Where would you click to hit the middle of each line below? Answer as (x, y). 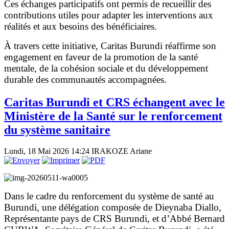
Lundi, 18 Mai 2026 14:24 (48, 151)
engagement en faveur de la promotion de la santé (101, 57)
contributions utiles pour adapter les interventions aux (109, 15)
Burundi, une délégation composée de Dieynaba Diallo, (113, 208)
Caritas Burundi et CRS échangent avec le (114, 102)
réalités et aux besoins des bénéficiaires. (81, 26)
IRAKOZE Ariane (122, 151)
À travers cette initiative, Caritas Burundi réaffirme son (110, 45)
